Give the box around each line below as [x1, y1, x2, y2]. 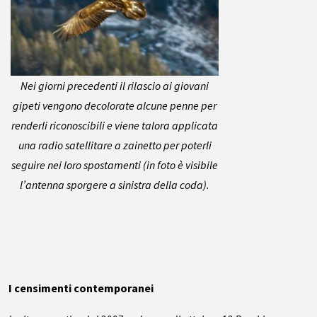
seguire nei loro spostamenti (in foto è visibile [11, 157, 218, 172]
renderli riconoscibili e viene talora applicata [11, 117, 218, 132]
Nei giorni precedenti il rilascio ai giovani [21, 78, 209, 93]
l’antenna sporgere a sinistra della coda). [20, 177, 209, 192]
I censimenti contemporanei [8, 280, 154, 295]
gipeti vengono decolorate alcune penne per [13, 98, 217, 113]
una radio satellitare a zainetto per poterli [18, 137, 212, 152]
